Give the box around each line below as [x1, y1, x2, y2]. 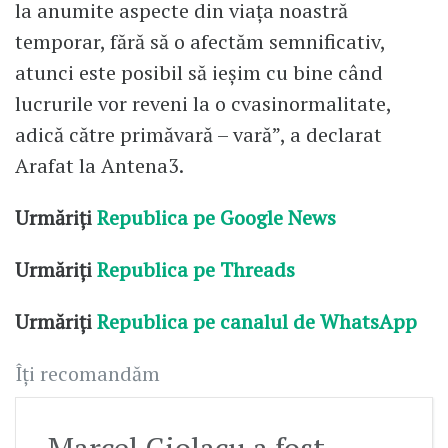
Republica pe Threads [92, 255, 295, 283]
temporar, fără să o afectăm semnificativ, [15, 28, 385, 56]
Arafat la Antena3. [15, 152, 184, 180]
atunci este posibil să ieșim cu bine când [15, 59, 383, 87]
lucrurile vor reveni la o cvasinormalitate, [15, 90, 391, 118]
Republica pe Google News [97, 204, 336, 232]
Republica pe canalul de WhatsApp [97, 307, 422, 335]
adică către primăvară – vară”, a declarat [15, 121, 382, 149]
